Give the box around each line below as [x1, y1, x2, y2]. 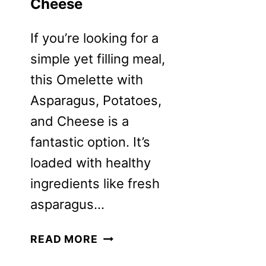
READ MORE [30, 233, 98, 246]
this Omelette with [30, 72, 143, 88]
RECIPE [97, 246, 138, 259]
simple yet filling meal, [30, 51, 165, 67]
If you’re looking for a [30, 30, 159, 46]
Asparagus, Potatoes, [30, 93, 161, 109]
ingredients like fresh [30, 176, 160, 192]
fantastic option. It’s [30, 134, 150, 150]
